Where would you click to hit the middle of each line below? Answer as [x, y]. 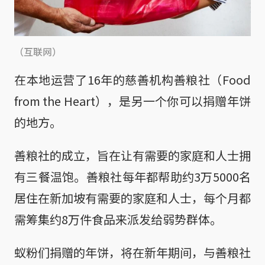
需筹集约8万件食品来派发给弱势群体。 [118, 219]
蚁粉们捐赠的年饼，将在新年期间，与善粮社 [132, 252]
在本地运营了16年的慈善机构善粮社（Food [132, 79]
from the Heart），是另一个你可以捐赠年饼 [132, 101]
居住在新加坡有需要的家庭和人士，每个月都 [132, 198]
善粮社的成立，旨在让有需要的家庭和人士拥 [132, 155]
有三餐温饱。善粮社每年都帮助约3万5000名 [132, 176]
